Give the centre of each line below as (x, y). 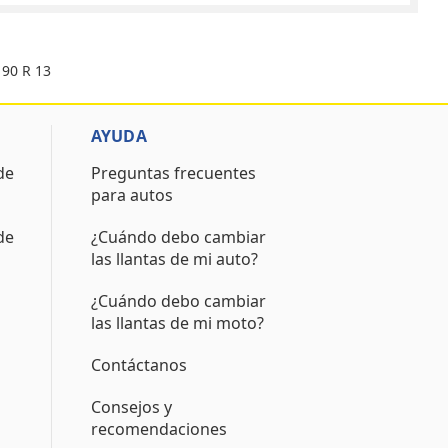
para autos (131, 195)
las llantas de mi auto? (174, 259)
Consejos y (131, 407)
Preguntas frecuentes (173, 173)
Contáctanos (138, 365)
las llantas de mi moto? (177, 323)
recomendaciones (158, 429)
